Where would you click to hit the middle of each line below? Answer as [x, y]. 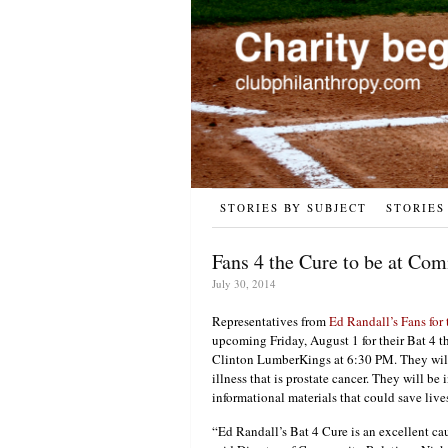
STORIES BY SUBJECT [293, 208]
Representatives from [270, 321]
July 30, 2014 [244, 284]
